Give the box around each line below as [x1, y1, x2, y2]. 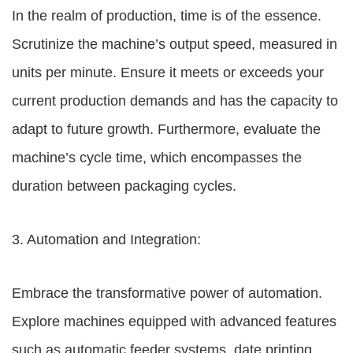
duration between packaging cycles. [12, 178, 236, 194]
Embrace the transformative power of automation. [12, 285, 322, 301]
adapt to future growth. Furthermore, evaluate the [12, 121, 321, 137]
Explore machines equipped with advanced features [12, 314, 336, 329]
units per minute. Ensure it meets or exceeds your [12, 65, 324, 80]
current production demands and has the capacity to [12, 93, 338, 109]
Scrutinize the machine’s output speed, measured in [12, 36, 337, 52]
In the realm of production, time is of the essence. [12, 8, 321, 24]
